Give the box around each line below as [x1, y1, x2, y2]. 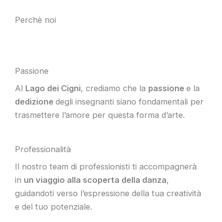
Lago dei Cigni [25, 83, 81, 93]
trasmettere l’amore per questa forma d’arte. [15, 110, 185, 120]
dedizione [15, 96, 55, 107]
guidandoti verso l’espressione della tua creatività [15, 188, 201, 198]
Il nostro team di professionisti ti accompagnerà [15, 161, 197, 171]
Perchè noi [15, 14, 56, 25]
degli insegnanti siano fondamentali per [55, 96, 204, 107]
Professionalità [15, 144, 71, 154]
